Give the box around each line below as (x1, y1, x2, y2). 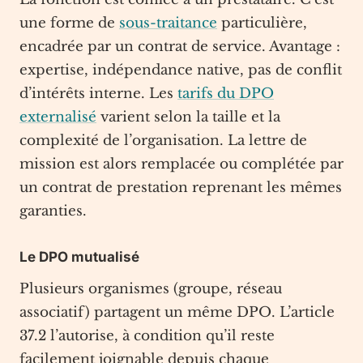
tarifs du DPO (177, 85, 274, 102)
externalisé (19, 109, 96, 126)
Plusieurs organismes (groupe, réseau (19, 280, 282, 297)
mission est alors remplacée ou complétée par (19, 156, 344, 173)
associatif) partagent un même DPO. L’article (19, 304, 335, 321)
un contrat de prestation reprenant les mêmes (19, 179, 342, 196)
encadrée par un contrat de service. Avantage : (19, 38, 340, 55)
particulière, (217, 15, 307, 32)
